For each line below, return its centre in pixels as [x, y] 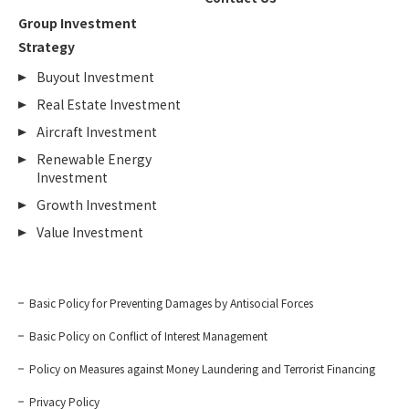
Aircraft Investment [97, 131]
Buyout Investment [95, 77]
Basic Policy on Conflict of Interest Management [148, 336]
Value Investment [90, 232]
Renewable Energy [94, 159]
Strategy [47, 47]
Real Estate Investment [109, 104]
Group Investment [78, 23]
